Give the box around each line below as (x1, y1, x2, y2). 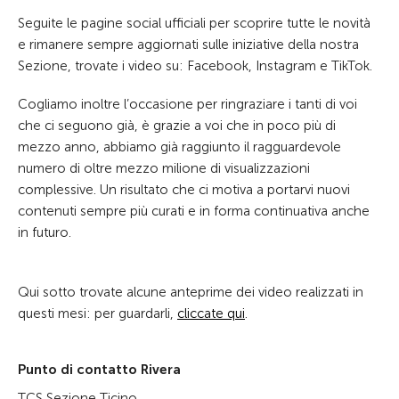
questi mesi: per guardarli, (18, 305, 177, 322)
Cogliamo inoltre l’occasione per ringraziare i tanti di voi (18, 96, 357, 112)
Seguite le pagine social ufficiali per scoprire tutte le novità (18, 15, 370, 31)
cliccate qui (177, 305, 245, 322)
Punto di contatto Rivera (18, 362, 181, 378)
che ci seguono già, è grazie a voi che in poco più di (18, 118, 336, 134)
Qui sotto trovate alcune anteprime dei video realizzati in (18, 284, 363, 300)
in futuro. (18, 224, 71, 240)
